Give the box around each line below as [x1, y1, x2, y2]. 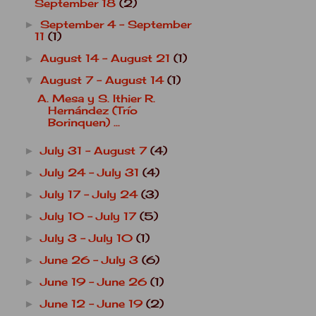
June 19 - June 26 [39, 275, 150, 288]
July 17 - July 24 [39, 188, 141, 201]
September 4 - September [39, 18, 191, 32]
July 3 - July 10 [39, 231, 136, 245]
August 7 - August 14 [39, 74, 167, 87]
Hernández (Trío [47, 104, 138, 118]
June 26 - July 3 [39, 253, 142, 267]
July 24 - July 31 [39, 166, 142, 179]
